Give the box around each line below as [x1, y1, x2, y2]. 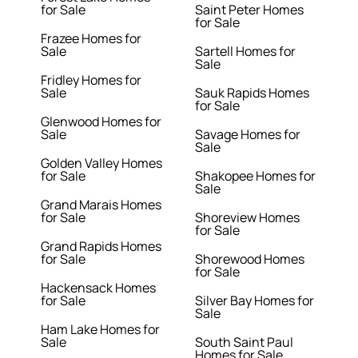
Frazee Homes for [41, 30, 142, 48]
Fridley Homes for [41, 71, 142, 89]
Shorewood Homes [195, 250, 304, 268]
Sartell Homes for [195, 42, 296, 61]
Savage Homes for [195, 125, 300, 144]
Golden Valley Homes [41, 154, 163, 173]
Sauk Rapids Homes [195, 84, 309, 102]
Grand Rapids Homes [41, 237, 162, 256]
